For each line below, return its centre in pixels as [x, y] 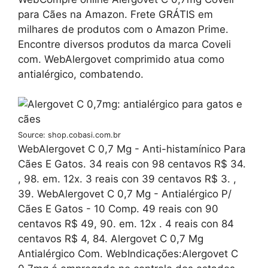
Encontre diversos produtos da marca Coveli [124, 44]
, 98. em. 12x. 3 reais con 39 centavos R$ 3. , [127, 179]
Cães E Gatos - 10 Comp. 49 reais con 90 [118, 209]
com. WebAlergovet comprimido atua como [121, 59]
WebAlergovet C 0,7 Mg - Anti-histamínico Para [132, 149]
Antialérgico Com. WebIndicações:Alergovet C [128, 254]
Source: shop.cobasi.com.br [69, 135]
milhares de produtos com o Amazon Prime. [123, 29]
